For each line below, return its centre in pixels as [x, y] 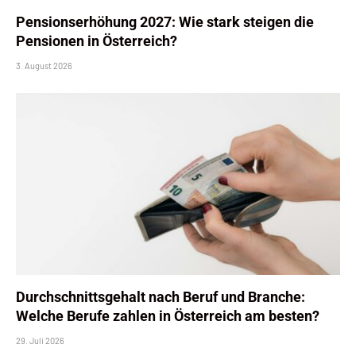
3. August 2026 [44, 65]
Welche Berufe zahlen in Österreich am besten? [168, 316]
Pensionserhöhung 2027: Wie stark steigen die [165, 21]
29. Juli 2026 [40, 341]
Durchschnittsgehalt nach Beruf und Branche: [161, 297]
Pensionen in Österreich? [97, 41]
